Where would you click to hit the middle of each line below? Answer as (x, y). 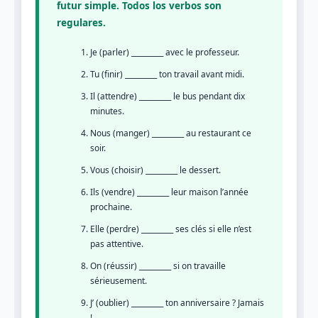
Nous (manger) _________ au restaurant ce (171, 133)
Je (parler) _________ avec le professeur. (165, 52)
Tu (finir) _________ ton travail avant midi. (167, 74)
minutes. (107, 111)
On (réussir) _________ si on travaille (158, 266)
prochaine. (111, 207)
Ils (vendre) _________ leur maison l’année (169, 192)
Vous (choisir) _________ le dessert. (155, 170)
